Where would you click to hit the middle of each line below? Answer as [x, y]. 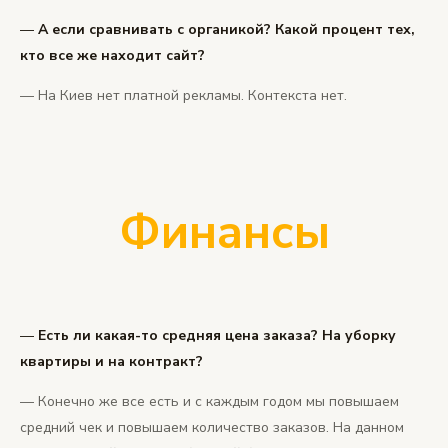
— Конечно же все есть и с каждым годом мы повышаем [209, 402]
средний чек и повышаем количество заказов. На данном [212, 428]
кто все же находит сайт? [112, 56]
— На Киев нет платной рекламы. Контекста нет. [183, 96]
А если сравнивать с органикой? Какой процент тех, [226, 30]
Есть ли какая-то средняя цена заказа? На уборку [217, 336]
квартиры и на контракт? [111, 362]
